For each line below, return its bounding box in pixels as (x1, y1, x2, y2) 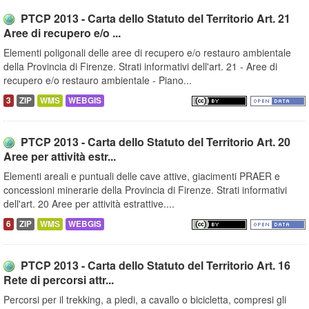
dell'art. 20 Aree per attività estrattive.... (3, 197, 175, 211)
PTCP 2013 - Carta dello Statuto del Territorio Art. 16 (21, 257, 290, 274)
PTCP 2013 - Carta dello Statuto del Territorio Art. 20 (21, 134, 290, 150)
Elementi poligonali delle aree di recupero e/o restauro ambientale (3, 46, 291, 60)
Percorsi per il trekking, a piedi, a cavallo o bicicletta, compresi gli (3, 292, 286, 307)
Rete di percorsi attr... (3, 272, 114, 288)
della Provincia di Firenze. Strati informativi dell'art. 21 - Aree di (3, 59, 277, 74)
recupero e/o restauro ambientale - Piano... (3, 73, 192, 88)
